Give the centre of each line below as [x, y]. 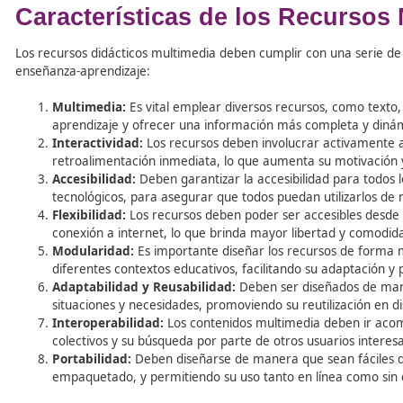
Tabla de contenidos [110, 69]
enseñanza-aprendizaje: [98, 230]
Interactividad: [115, 315]
